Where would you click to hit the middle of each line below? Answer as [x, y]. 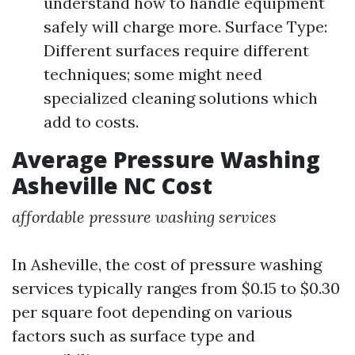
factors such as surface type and [134, 336]
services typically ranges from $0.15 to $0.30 [176, 288]
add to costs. [91, 122]
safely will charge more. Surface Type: [185, 27]
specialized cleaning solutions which [181, 98]
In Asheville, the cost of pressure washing [167, 264]
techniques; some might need [153, 74]
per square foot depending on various [152, 312]
